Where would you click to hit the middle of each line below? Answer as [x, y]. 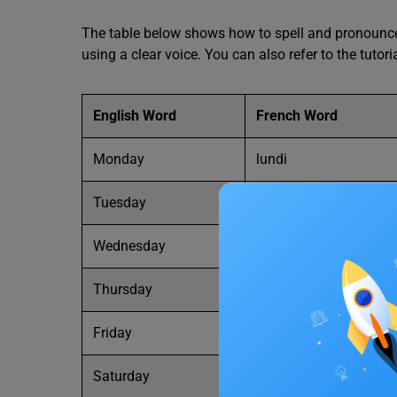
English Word [135, 116]
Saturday [121, 376]
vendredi [283, 333]
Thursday [123, 289]
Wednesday [129, 246]
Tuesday [120, 202]
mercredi [283, 246]
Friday [113, 333]
